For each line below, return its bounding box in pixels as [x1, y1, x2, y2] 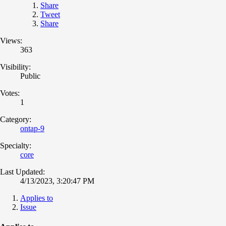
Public [20, 71, 40, 80]
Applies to [20, 193, 53, 202]
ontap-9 [20, 124, 44, 133]
